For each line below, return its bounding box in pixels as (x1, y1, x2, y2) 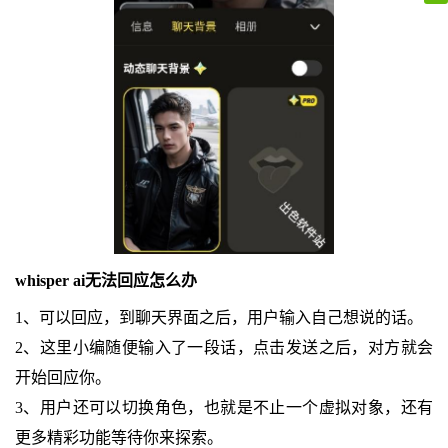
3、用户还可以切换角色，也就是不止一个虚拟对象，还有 (14, 399, 434, 417)
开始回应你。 (14, 369, 111, 387)
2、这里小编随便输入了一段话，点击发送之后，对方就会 (14, 339, 434, 357)
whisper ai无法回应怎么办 (14, 272, 197, 290)
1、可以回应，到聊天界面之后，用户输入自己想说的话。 (14, 309, 423, 327)
